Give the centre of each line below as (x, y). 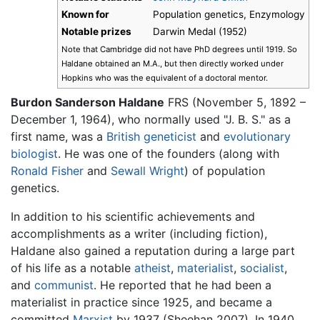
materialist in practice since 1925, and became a (141, 302)
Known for (85, 15)
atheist (152, 267)
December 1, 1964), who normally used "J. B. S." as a (151, 119)
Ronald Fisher (47, 170)
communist (64, 285)
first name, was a (59, 136)
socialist (262, 267)
